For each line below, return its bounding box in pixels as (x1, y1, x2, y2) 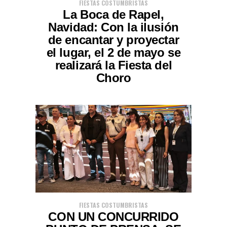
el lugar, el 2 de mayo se (46, 46, 181, 60)
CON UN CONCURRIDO (48, 210, 179, 224)
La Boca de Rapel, (63, 8, 164, 22)
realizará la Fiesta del (55, 59, 172, 72)
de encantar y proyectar (48, 33, 179, 47)
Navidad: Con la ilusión (48, 21, 179, 34)
